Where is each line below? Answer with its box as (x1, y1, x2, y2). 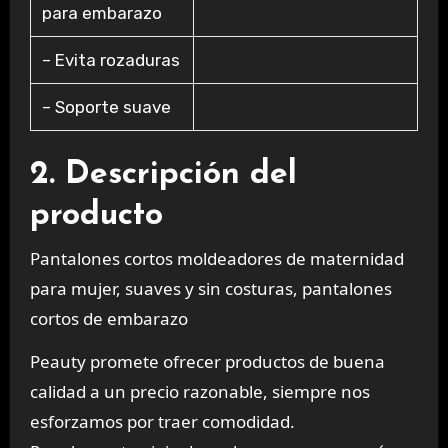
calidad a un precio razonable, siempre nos (29, 379, 370, 403)
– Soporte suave (41, 97, 171, 118)
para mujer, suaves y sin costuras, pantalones (29, 276, 392, 300)
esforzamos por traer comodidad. (29, 409, 295, 433)
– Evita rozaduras (41, 50, 180, 71)
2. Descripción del (29, 159, 297, 192)
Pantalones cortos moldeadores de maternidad (29, 246, 404, 270)
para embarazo (41, 3, 162, 24)
